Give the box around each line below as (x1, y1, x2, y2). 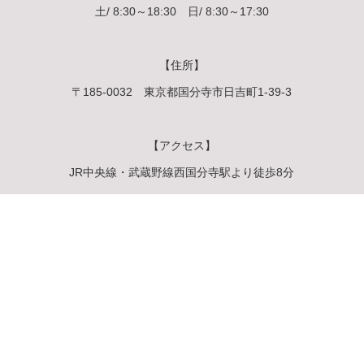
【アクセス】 (147, 138, 216, 152)
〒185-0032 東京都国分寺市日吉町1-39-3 (71, 84, 292, 98)
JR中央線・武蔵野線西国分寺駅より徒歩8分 (69, 165, 295, 179)
